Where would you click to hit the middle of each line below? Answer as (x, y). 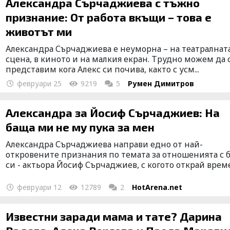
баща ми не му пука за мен (80, 127)
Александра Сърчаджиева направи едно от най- (104, 144)
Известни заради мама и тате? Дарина (114, 216)
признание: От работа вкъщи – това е (109, 17)
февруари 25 (39, 83)
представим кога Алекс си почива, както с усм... (103, 69)
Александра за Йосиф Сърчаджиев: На (113, 112)
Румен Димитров (161, 83)
